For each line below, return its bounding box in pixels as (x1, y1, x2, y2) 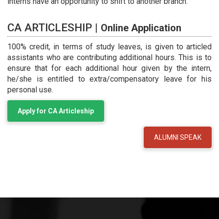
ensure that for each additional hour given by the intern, (7, 64, 212, 73)
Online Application (101, 22, 181, 34)
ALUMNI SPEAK (154, 133, 201, 141)
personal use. (7, 85, 53, 94)
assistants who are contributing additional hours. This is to (7, 53, 212, 62)
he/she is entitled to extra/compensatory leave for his (7, 74, 212, 84)
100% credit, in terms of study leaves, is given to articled (7, 42, 212, 51)
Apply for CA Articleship (18, 107, 94, 115)
